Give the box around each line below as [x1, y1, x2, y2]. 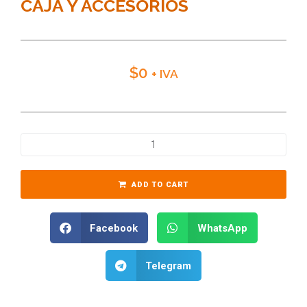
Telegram [145, 259, 192, 272]
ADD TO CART [132, 180, 188, 190]
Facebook [90, 221, 138, 234]
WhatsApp [197, 221, 247, 234]
